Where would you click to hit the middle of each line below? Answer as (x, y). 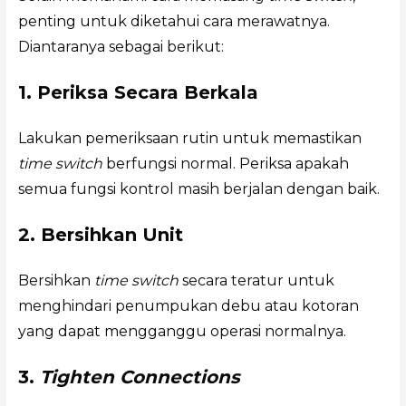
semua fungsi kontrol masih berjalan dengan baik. (198, 189)
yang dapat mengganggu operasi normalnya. (182, 332)
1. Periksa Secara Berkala (138, 93)
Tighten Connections (140, 377)
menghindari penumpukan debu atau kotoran (188, 306)
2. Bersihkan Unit (100, 235)
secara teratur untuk (256, 281)
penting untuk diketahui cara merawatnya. (174, 22)
